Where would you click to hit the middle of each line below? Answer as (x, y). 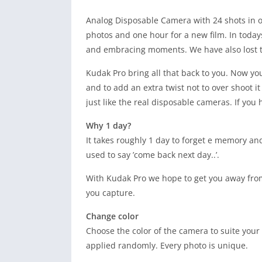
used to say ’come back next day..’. (153, 155)
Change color (112, 216)
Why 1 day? (108, 125)
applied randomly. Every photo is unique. (167, 245)
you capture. (111, 193)
